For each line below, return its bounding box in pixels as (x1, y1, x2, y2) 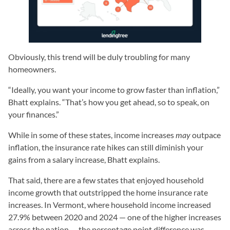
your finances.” (8, 109, 59, 119)
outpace (190, 129, 221, 140)
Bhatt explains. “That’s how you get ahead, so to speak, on (8, 97, 209, 107)
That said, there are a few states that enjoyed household (8, 175, 204, 185)
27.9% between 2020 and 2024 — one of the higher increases (8, 212, 221, 222)
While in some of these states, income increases (8, 129, 176, 140)
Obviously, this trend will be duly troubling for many (8, 51, 190, 62)
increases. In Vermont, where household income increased (8, 199, 211, 209)
